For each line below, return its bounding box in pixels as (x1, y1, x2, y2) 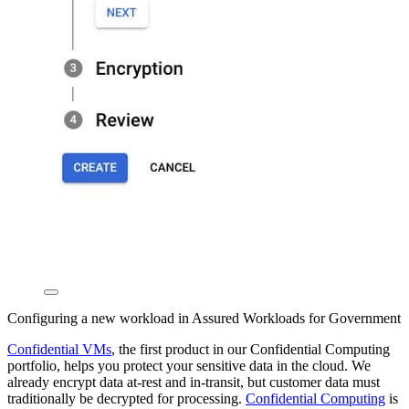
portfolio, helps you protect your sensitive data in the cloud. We (7, 358, 371, 374)
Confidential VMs (7, 341, 111, 358)
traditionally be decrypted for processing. (7, 391, 246, 407)
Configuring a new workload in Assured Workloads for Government (7, 310, 401, 327)
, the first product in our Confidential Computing (111, 341, 390, 358)
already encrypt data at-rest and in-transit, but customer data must (7, 374, 380, 391)
